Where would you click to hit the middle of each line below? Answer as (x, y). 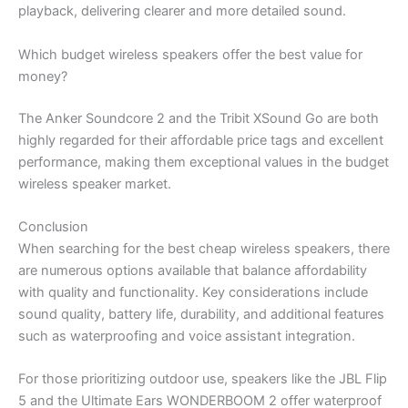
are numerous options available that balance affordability (193, 270)
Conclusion (53, 226)
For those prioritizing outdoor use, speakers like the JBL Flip (203, 379)
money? (43, 76)
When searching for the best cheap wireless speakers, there (204, 248)
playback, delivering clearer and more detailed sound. (182, 11)
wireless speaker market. (95, 184)
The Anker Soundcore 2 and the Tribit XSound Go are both (199, 118)
